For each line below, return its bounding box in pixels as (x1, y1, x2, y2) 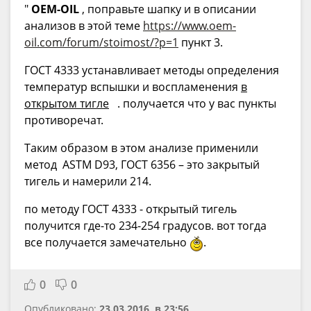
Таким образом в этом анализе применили (24, 140, 258, 156)
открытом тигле (24, 96, 109, 112)
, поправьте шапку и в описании (79, 1, 256, 17)
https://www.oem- (143, 18, 236, 34)
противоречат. (24, 112, 103, 128)
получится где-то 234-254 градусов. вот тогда (24, 218, 267, 234)
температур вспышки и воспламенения (24, 79, 241, 95)
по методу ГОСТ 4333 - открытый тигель (24, 201, 237, 217)
